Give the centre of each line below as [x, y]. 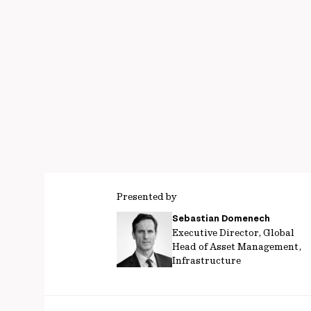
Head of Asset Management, [237, 246]
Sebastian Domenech [221, 218]
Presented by [146, 196]
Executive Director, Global [233, 233]
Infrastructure [207, 260]
